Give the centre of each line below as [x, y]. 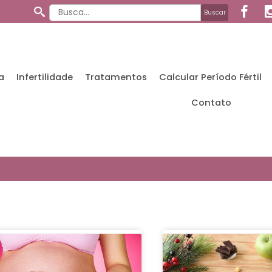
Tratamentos [116, 77]
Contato [212, 103]
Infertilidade [44, 77]
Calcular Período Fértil [210, 77]
